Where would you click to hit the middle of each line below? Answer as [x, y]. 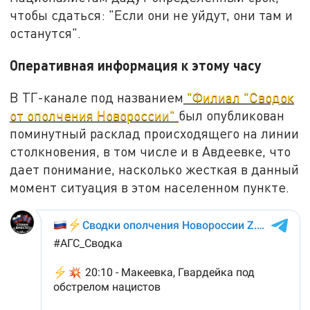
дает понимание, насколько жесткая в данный [155, 169]
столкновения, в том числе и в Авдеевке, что [151, 151]
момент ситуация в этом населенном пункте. [152, 187]
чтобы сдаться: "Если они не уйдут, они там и [152, 15]
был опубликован [232, 115]
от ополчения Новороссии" [94, 115]
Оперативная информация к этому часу [136, 65]
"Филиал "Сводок [239, 97]
